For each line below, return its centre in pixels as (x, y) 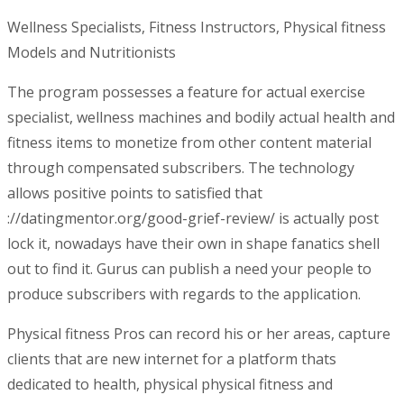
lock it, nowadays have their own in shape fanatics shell (193, 243)
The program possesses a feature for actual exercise (186, 92)
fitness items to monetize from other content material (189, 142)
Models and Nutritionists (92, 52)
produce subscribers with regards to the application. (184, 294)
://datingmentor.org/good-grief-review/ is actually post (193, 218)
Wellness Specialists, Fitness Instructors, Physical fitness (197, 27)
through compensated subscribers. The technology (181, 167)
